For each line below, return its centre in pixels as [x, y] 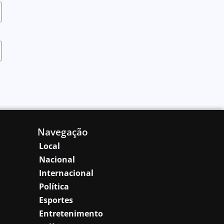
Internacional [66, 173]
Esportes [56, 200]
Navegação [62, 132]
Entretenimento [71, 213]
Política [54, 186]
